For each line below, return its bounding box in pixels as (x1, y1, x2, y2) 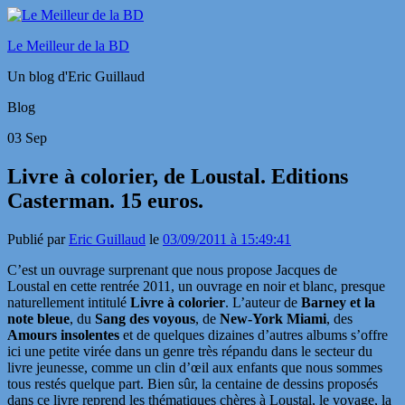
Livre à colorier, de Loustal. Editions (7, 164, 348, 188)
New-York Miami (220, 310, 326, 326)
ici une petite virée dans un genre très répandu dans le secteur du (7, 343, 372, 359)
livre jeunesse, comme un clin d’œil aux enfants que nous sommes (7, 359, 382, 375)
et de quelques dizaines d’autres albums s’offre (119, 326, 388, 343)
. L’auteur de (225, 294, 301, 310)
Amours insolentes (7, 326, 119, 343)
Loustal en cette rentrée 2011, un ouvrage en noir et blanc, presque (7, 278, 385, 294)
